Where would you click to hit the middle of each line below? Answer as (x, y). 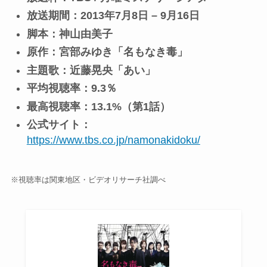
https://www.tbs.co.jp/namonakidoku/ (113, 140)
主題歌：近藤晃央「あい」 (91, 70)
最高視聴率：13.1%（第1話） (98, 106)
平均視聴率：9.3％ (72, 89)
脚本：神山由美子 (69, 34)
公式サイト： (59, 125)
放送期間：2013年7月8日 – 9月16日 (113, 16)
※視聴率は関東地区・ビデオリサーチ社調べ (88, 180)
